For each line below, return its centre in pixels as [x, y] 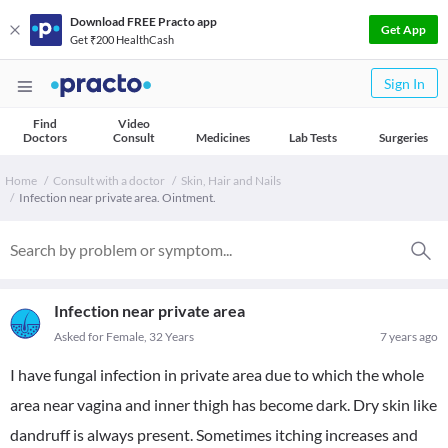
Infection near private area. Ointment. [117, 197]
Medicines [223, 137]
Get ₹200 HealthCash [122, 39]
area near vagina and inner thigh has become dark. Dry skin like [223, 404]
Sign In [404, 83]
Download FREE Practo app [143, 21]
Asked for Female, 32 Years [124, 336]
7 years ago [409, 336]
